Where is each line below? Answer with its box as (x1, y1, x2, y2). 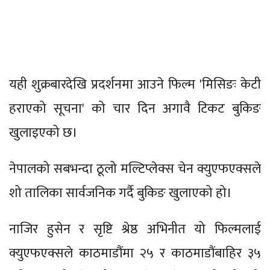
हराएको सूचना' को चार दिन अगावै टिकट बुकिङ (9, 97, 261, 120)
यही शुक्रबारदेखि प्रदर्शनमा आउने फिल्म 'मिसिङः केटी (9, 73, 261, 96)
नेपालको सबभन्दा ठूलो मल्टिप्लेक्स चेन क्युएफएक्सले (9, 157, 261, 180)
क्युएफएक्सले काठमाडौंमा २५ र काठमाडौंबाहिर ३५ (9, 242, 261, 265)
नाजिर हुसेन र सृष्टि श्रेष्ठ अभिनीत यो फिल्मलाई (9, 218, 261, 240)
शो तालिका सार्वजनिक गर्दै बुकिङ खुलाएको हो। (9, 181, 232, 204)
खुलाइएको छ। (9, 121, 78, 144)
